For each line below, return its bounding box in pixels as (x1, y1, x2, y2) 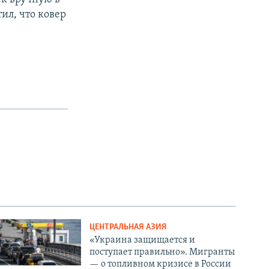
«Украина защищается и (89, 235, 196, 245)
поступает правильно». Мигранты (89, 247, 235, 257)
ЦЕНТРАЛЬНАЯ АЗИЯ (89, 222, 168, 232)
